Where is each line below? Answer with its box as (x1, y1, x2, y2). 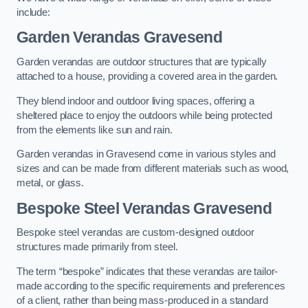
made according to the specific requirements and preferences (16, 280, 285, 291)
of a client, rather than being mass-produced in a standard (16, 294, 268, 306)
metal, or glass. (16, 177, 84, 189)
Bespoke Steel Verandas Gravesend (16, 199, 272, 217)
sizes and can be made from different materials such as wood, (16, 163, 289, 175)
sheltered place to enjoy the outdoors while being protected (16, 109, 272, 121)
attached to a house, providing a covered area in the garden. (16, 71, 278, 82)
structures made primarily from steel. (16, 241, 178, 253)
